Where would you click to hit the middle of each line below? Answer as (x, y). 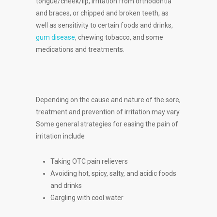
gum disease (55, 37)
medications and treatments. (80, 49)
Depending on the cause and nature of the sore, (108, 100)
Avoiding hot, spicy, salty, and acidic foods (113, 173)
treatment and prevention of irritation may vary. (108, 112)
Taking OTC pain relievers (89, 161)
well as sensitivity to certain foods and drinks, (104, 25)
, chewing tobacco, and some (119, 37)
